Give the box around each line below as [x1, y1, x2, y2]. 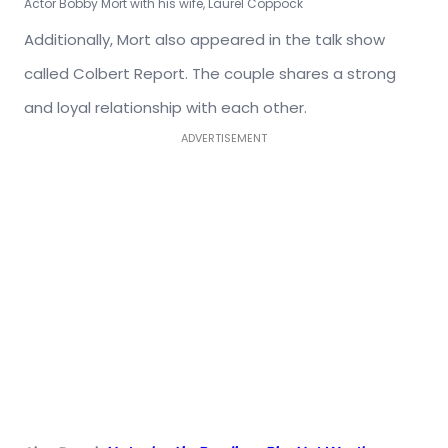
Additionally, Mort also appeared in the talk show [24, 29, 385, 51]
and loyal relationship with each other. [24, 97, 307, 119]
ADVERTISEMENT [181, 130, 267, 147]
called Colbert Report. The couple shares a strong [24, 63, 396, 85]
